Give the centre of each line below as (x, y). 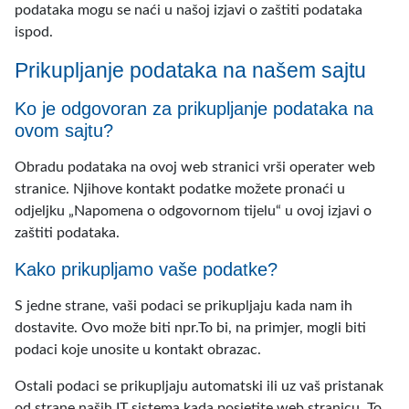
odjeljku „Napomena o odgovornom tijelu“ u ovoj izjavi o (193, 211)
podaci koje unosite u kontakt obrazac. (138, 350)
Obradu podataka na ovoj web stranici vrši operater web (195, 167)
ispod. (34, 32)
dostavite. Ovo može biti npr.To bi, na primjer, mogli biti (190, 328)
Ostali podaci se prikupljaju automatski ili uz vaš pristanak (199, 386)
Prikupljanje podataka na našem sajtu (190, 70)
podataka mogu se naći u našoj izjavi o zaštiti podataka (189, 10)
